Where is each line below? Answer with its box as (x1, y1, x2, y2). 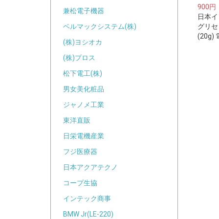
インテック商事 (63, 195, 111, 203)
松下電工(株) (63, 69, 102, 78)
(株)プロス (63, 54, 95, 62)
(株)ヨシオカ (63, 38, 102, 46)
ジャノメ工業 (63, 101, 104, 109)
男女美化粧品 (63, 85, 104, 93)
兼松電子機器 (63, 7, 104, 15)
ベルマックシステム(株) (63, 22, 136, 31)
